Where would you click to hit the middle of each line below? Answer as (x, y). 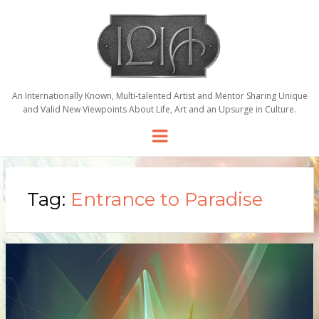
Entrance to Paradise (166, 200)
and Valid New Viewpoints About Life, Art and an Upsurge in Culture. (159, 109)
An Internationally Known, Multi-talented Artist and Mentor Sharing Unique (159, 95)
